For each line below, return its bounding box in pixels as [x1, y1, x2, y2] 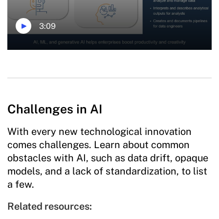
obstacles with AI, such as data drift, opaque [7, 152, 208, 164]
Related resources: [7, 200, 92, 213]
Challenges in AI [7, 102, 102, 117]
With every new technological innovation [7, 126, 192, 138]
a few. [7, 178, 34, 191]
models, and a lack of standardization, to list [7, 165, 207, 177]
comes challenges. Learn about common [7, 139, 190, 151]
